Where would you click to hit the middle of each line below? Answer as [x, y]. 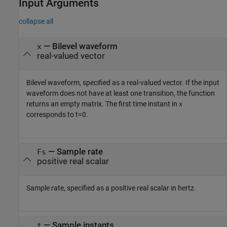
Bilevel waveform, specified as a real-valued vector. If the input [123, 83]
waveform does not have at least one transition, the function [121, 93]
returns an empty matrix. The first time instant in [103, 104]
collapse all [36, 21]
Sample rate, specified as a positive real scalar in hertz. [111, 188]
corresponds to [51, 115]
